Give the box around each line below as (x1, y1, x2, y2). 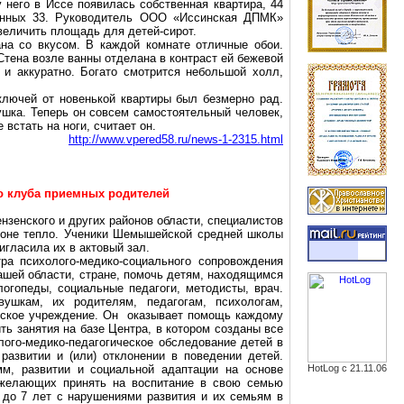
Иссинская (179, 11, 237, 24)
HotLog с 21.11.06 (308, 363, 387, 373)
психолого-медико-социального (20, 254, 192, 268)
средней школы (192, 227, 283, 241)
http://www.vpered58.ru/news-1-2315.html (69, 133, 283, 146)
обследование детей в (153, 335, 284, 349)
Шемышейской (113, 227, 192, 241)
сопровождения (191, 254, 284, 268)
